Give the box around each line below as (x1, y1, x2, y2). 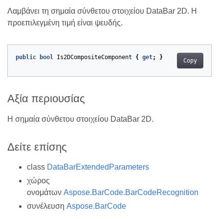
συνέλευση (27, 201, 66, 210)
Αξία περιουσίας (7, 92, 85, 105)
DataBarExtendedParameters (47, 162, 149, 171)
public (16, 54, 36, 61)
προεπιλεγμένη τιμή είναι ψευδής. (7, 19, 123, 27)
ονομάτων (27, 188, 64, 197)
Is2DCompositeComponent (57, 54, 132, 61)
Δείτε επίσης (7, 140, 67, 153)
